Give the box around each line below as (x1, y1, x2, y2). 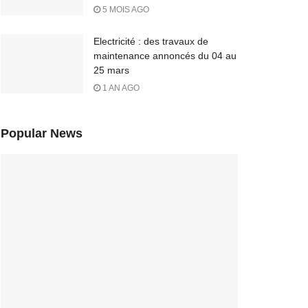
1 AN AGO (100, 83, 140, 93)
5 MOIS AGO (100, 5, 149, 14)
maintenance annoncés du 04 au (93, 50, 236, 61)
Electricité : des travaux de (93, 36, 208, 47)
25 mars (93, 65, 129, 76)
